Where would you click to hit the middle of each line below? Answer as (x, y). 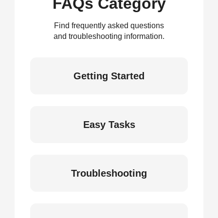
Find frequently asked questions (109, 26)
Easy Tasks (109, 125)
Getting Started (109, 76)
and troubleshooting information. (109, 36)
